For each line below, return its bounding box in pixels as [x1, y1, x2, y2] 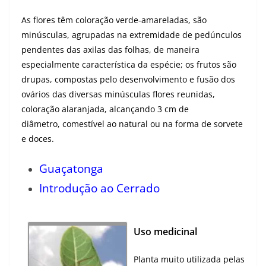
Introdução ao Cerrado [39, 180, 160, 195]
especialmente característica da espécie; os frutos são [21, 58, 236, 70]
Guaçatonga [39, 160, 103, 176]
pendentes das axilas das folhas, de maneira [21, 43, 199, 55]
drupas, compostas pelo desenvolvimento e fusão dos [21, 73, 235, 85]
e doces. [21, 132, 54, 144]
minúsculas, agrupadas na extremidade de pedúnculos [21, 28, 242, 40]
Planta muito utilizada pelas [134, 253, 245, 265]
